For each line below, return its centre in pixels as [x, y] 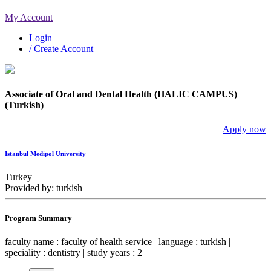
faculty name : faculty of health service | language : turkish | [118, 241]
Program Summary [38, 218]
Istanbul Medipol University [45, 153]
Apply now [244, 129]
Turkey [18, 177]
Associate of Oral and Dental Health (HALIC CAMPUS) [121, 94]
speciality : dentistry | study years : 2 [73, 252]
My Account [29, 17]
